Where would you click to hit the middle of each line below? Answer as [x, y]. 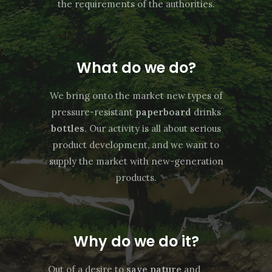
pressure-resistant [93, 112]
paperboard [163, 112]
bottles [68, 128]
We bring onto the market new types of [136, 96]
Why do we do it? [136, 241]
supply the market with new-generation [136, 161]
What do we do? [136, 68]
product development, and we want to [136, 145]
